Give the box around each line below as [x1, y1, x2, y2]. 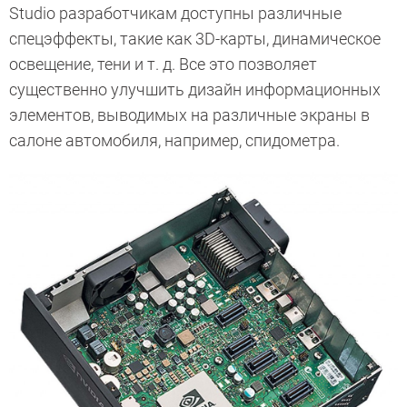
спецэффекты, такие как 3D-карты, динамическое [9, 29, 381, 49]
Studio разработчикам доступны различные [9, 4, 342, 24]
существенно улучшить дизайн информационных [9, 80, 381, 100]
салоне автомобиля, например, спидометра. [9, 131, 340, 151]
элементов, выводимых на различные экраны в [9, 105, 370, 125]
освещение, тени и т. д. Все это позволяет [9, 55, 317, 74]
